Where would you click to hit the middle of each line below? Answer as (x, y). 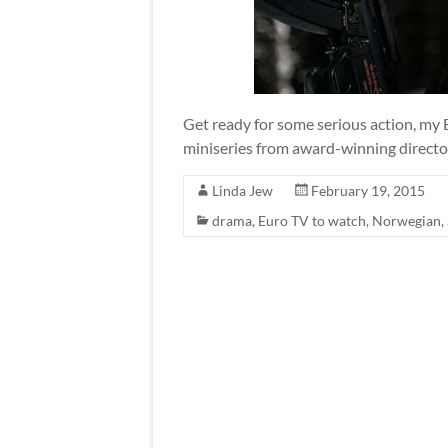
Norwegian (406, 220)
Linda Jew (242, 190)
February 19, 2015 (368, 190)
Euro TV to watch (312, 220)
